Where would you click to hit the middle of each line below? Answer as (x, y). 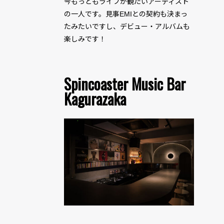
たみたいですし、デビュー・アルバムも (127, 27)
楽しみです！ (85, 39)
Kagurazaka (95, 99)
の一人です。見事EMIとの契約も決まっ (126, 14)
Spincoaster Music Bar (125, 84)
